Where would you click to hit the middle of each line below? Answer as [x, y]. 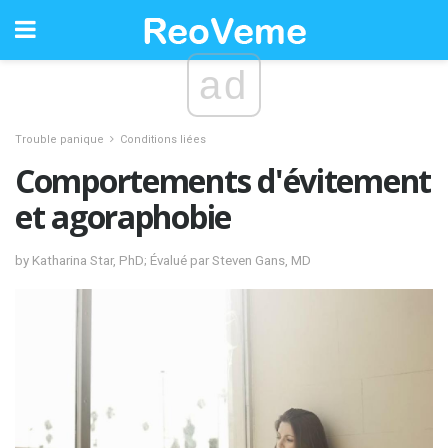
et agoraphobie [123, 216]
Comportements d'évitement [223, 180]
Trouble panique [59, 139]
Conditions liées [163, 139]
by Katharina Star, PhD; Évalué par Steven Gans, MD [163, 260]
